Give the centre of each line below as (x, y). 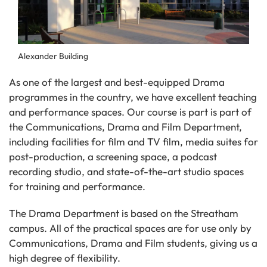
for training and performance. (77, 186)
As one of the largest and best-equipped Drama (117, 82)
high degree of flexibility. (65, 257)
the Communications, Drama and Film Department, (125, 126)
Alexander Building (53, 56)
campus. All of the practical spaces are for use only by (130, 228)
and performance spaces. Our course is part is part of (130, 111)
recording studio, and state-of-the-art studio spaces (126, 171)
